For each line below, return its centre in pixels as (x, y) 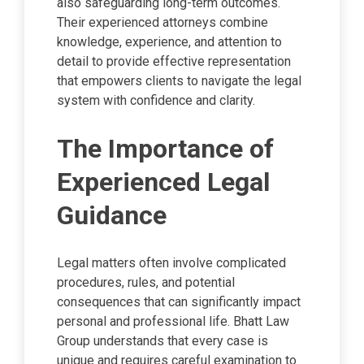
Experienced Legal (163, 182)
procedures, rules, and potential (146, 283)
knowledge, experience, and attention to (169, 42)
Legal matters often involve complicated (171, 263)
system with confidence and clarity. (156, 100)
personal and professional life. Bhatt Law (173, 322)
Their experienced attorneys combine (162, 22)
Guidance (112, 215)
